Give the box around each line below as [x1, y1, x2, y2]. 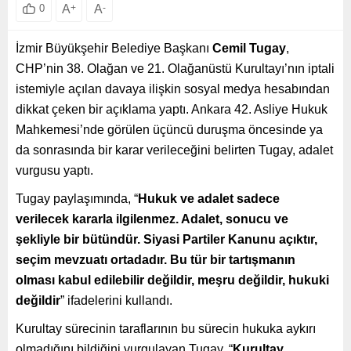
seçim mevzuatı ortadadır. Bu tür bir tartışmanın [16, 252, 295, 266]
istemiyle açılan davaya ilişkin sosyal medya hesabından [16, 81, 330, 96]
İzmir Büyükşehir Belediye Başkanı [16, 41, 212, 55]
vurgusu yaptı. [16, 163, 93, 177]
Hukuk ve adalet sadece [138, 191, 280, 205]
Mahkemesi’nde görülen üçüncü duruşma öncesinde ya [16, 122, 323, 136]
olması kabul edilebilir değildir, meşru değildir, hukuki [16, 273, 329, 287]
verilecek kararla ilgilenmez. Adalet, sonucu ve [16, 212, 288, 226]
